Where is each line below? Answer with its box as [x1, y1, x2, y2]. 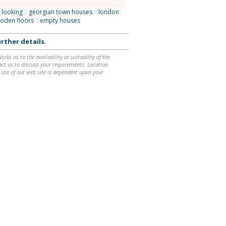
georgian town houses [28, 8, 92, 16]
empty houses [39, 16, 80, 25]
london [98, 8, 119, 16]
